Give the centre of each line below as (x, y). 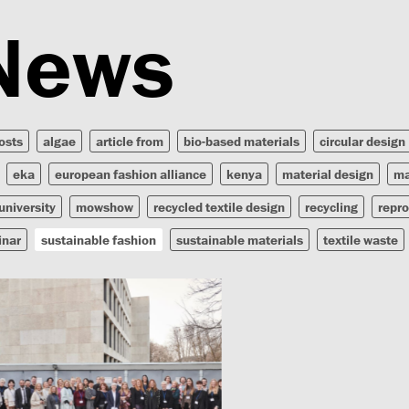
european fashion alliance (131, 174)
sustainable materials (240, 240)
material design (328, 174)
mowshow (105, 207)
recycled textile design (219, 207)
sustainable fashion (99, 240)
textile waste (361, 240)
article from (130, 141)
